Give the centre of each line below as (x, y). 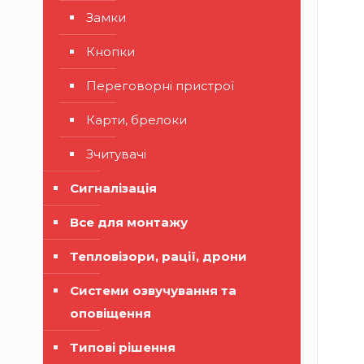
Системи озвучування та (153, 290)
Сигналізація (113, 188)
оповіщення (110, 313)
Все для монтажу (129, 222)
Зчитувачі (116, 154)
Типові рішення (123, 347)
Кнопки (110, 52)
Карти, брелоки (136, 120)
